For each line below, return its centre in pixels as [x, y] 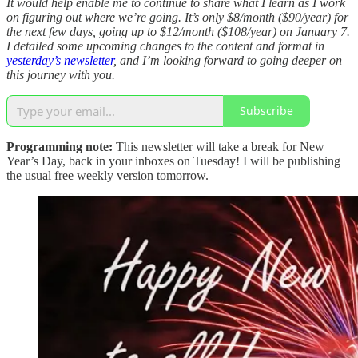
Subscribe [267, 111]
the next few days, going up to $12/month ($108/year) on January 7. [178, 31]
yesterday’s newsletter [60, 60]
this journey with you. [61, 74]
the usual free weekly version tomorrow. [107, 175]
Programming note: [60, 146]
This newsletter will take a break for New [219, 146]
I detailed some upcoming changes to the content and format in [165, 46]
